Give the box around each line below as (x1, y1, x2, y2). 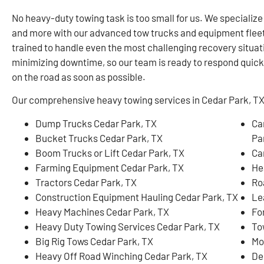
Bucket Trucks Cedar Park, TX (35, 131, 163, 144)
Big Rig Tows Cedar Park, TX (35, 235, 153, 247)
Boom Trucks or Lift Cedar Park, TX (35, 146, 184, 159)
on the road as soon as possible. (12, 70, 146, 82)
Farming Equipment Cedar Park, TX (35, 161, 184, 173)
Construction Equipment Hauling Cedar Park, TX (35, 190, 238, 203)
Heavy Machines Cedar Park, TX (35, 205, 169, 217)
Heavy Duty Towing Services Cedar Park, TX (35, 220, 220, 232)
